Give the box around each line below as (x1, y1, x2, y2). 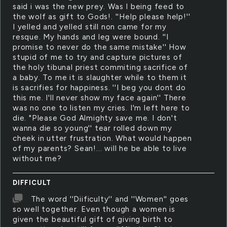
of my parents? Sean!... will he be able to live (13, 144, 187, 153)
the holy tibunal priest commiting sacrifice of (13, 63, 188, 72)
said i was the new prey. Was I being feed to (13, 2, 185, 11)
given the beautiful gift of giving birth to (13, 215, 173, 224)
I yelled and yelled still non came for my (13, 22, 167, 31)
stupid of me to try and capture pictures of (13, 53, 182, 62)
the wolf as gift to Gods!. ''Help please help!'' (13, 12, 191, 21)
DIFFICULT (13, 179, 52, 186)
